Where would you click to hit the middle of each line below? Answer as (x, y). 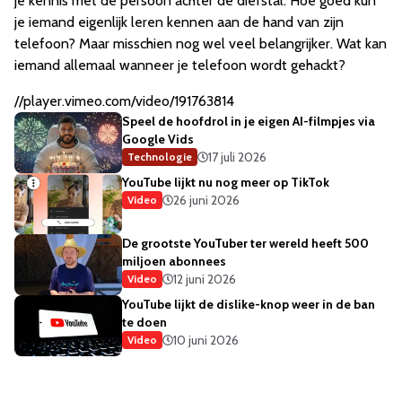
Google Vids (158, 140)
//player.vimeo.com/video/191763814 (124, 101)
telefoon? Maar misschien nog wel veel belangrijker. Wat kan (201, 44)
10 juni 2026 (206, 341)
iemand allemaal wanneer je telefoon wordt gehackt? (180, 66)
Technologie (160, 157)
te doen (144, 323)
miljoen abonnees (174, 262)
